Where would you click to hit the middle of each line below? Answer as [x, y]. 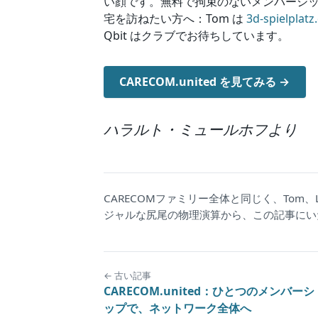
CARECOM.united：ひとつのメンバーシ [209, 291]
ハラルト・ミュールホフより [201, 129]
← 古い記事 [127, 275]
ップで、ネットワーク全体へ [177, 308]
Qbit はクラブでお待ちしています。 [196, 36]
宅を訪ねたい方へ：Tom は [175, 19]
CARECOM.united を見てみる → [205, 82]
